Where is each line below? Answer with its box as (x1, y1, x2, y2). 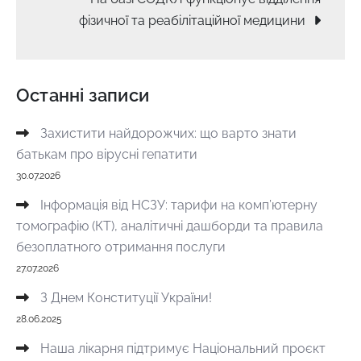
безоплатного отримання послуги (16, 239, 226, 255)
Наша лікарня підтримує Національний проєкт (40, 340, 326, 356)
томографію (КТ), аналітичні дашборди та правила (16, 218, 323, 234)
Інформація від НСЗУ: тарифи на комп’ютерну (40, 197, 317, 213)
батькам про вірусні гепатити (16, 146, 197, 162)
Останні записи (16, 84, 150, 106)
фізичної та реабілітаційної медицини (79, 12, 305, 28)
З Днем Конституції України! (40, 289, 212, 305)
